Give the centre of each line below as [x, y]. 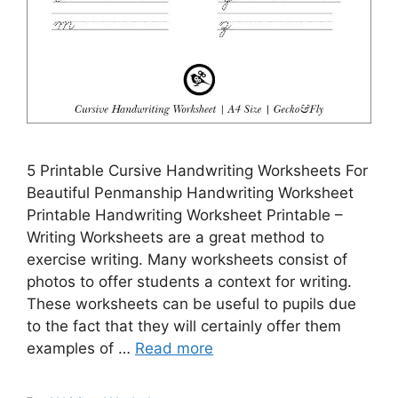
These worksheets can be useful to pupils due [191, 304]
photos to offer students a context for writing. [189, 282]
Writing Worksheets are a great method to [175, 238]
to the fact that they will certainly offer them [184, 326]
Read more [174, 349]
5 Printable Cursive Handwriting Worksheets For [197, 171]
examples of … [81, 349]
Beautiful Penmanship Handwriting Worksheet [190, 193]
